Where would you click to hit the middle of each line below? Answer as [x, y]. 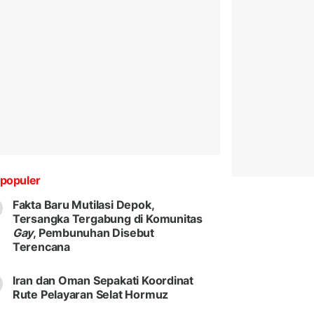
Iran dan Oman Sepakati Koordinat [103, 281]
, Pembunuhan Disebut [94, 233]
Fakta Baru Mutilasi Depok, [83, 205]
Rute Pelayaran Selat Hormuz [90, 295]
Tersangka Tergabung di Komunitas [108, 219]
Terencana [41, 247]
